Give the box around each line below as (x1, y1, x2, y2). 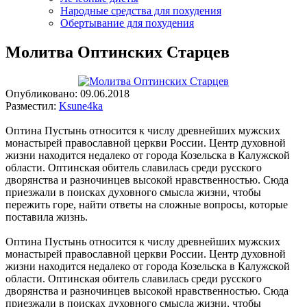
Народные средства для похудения (60, 5, 221, 16)
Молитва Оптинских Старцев (5, 42, 230, 61)
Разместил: (5, 99, 59, 112)
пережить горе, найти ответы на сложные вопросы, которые (5, 198, 288, 210)
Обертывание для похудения (60, 17, 194, 29)
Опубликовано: (5, 87, 80, 99)
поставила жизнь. (5, 210, 88, 223)
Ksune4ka (59, 99, 103, 112)
